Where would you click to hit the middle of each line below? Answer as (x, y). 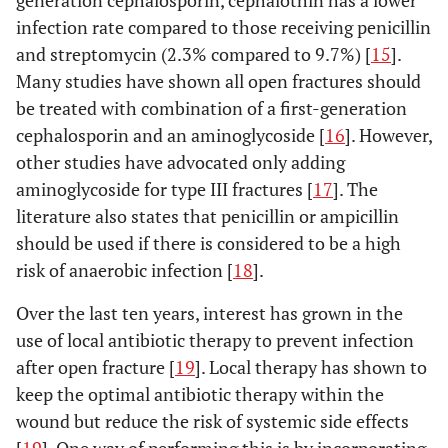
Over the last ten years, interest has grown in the (209, 313)
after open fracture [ (95, 367)
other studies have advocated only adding (180, 162)
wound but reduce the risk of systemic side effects (212, 421)
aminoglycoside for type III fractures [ (164, 189)
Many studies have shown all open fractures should (218, 81)
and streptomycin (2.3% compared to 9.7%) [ (193, 54)
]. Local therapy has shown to (311, 367)
